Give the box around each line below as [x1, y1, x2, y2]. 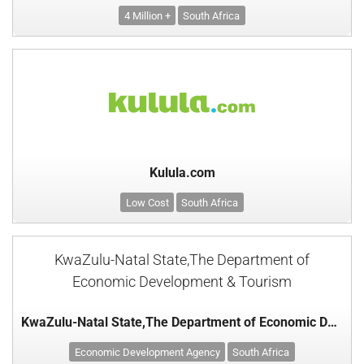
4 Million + [123, 9, 171, 22]
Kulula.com [149, 164, 215, 180]
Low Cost [125, 196, 169, 209]
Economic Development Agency [74, 345, 220, 358]
